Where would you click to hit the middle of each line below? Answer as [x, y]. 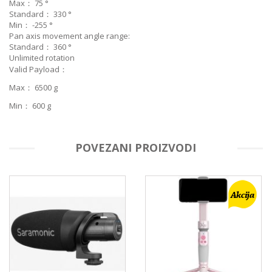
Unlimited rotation [42, 58]
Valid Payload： [38, 70]
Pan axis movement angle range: [70, 36]
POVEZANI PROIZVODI [136, 148]
